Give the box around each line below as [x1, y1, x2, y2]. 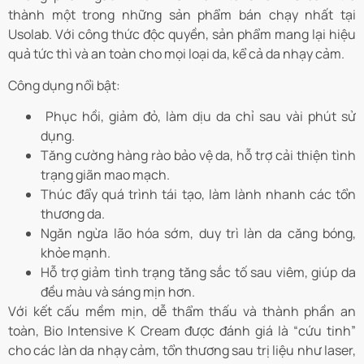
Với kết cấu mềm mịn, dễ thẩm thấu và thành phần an [8, 302, 356, 321]
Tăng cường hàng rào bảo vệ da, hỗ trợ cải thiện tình [41, 146, 356, 165]
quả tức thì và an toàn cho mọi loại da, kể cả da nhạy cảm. [8, 45, 344, 63]
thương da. [41, 205, 105, 223]
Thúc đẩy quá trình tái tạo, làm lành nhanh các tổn [41, 185, 356, 204]
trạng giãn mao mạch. [41, 166, 170, 184]
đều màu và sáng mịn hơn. [41, 283, 195, 301]
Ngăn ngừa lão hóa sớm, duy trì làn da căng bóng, [41, 224, 356, 243]
